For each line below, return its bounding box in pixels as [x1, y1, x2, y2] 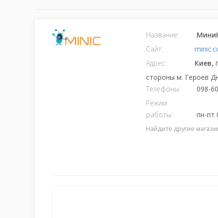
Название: [146, 30, 180, 39]
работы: [146, 110, 173, 119]
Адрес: [146, 58, 167, 68]
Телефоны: [146, 84, 181, 93]
